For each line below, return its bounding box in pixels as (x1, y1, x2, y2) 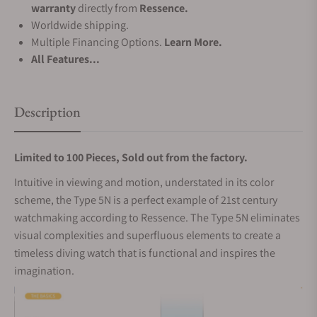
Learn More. (164, 35, 222, 50)
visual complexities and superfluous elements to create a (14, 228, 281, 243)
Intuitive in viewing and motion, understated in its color (14, 175, 274, 190)
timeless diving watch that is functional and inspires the (14, 246, 275, 260)
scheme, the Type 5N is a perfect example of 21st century (14, 192, 277, 207)
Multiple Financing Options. (31, 35, 164, 50)
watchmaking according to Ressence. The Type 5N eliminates (14, 210, 300, 225)
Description (14, 103, 81, 121)
